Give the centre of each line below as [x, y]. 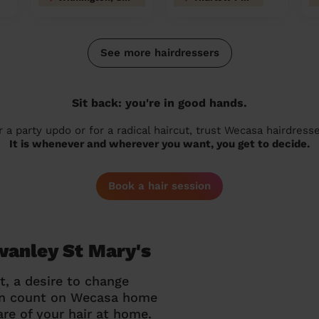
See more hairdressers [159, 53]
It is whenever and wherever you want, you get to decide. [159, 144]
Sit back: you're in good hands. [159, 103]
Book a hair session [159, 186]
